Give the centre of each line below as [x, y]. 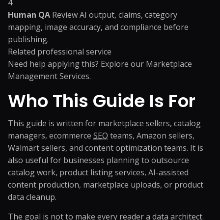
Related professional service [60, 52]
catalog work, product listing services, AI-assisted [98, 172]
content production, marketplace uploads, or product [106, 185]
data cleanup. [32, 197]
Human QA [29, 15]
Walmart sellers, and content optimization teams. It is [106, 148]
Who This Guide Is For [102, 101]
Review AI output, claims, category [115, 15]
